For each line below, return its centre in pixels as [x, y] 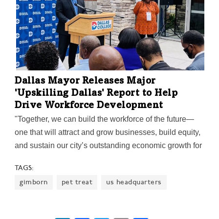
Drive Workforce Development [89, 106]
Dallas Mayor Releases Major [85, 82]
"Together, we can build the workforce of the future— [104, 119]
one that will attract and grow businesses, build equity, [108, 132]
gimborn [34, 182]
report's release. [42, 172]
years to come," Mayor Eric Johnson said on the [97, 159]
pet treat [77, 182]
